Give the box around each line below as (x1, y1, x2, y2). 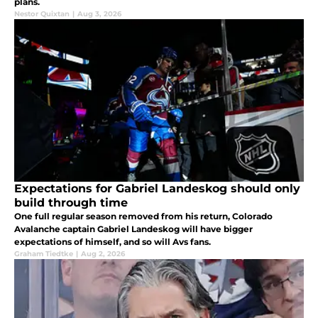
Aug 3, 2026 (77, 9, 121, 19)
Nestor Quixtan (14, 9, 70, 19)
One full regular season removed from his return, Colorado (14, 211, 273, 222)
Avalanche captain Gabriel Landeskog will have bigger (14, 224, 253, 235)
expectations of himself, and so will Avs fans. (14, 236, 211, 248)
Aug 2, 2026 (81, 249, 125, 259)
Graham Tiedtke (14, 249, 73, 259)
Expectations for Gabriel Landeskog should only (14, 182, 300, 196)
